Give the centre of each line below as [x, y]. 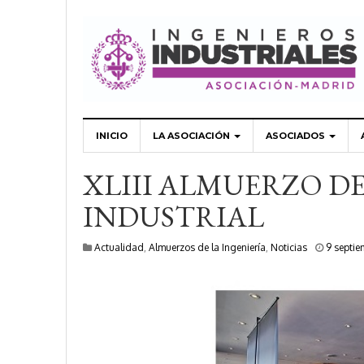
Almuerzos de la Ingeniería [207, 248]
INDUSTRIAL [173, 217]
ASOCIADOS [297, 136]
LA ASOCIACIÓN [193, 136]
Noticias [289, 248]
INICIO [112, 136]
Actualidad [119, 248]
